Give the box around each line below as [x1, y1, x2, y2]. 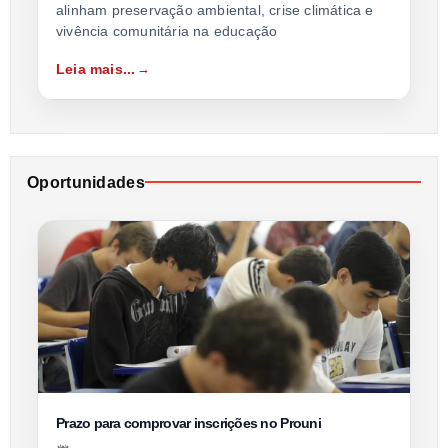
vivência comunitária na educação [56, 22, 278, 39]
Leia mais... [56, 60, 136, 77]
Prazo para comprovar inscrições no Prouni [56, 414, 321, 431]
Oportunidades [27, 173, 145, 191]
